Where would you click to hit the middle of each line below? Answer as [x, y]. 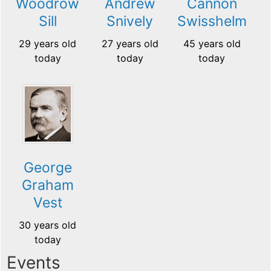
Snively [130, 21]
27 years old [130, 44]
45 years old [212, 43]
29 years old [48, 44]
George [47, 168]
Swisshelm [212, 21]
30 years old [48, 225]
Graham [47, 185]
